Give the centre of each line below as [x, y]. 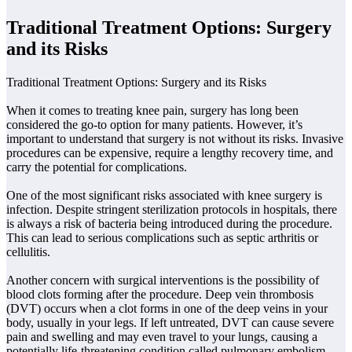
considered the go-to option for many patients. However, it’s [154, 124]
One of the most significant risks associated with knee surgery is [164, 195]
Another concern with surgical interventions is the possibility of [163, 280]
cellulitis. [28, 251]
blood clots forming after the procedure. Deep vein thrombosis [160, 294]
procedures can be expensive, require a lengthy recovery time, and [170, 152]
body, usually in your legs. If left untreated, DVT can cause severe [170, 322]
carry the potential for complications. [97, 167]
